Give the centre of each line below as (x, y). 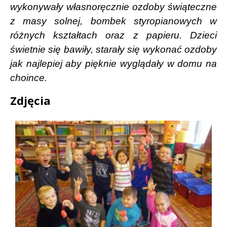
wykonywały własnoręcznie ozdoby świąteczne (113, 7)
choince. (29, 78)
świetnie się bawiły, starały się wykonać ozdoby (113, 49)
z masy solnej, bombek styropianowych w (113, 21)
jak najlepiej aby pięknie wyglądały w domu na (113, 63)
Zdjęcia (30, 100)
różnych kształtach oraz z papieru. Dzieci (113, 35)
